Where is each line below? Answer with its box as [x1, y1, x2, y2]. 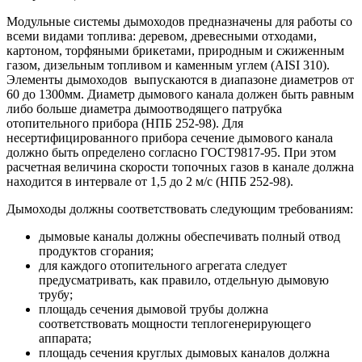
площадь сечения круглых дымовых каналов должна [39, 346, 330, 360]
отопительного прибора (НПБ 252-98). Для [6, 116, 243, 131]
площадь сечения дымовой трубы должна [39, 302, 268, 317]
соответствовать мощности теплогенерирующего [39, 317, 311, 331]
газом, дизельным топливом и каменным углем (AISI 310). [6, 58, 330, 73]
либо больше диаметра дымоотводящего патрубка [6, 102, 282, 116]
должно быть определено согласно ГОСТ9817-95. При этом [6, 145, 336, 160]
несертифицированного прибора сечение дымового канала [6, 131, 333, 145]
